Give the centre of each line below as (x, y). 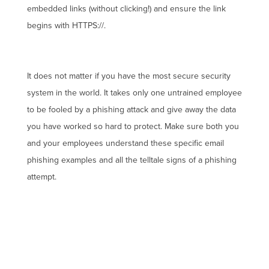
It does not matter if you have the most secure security (128, 76)
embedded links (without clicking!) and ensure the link (126, 9)
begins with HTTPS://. (66, 26)
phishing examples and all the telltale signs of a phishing (131, 160)
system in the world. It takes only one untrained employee (134, 93)
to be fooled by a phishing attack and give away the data (131, 110)
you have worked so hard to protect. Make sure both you (133, 126)
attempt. (41, 177)
